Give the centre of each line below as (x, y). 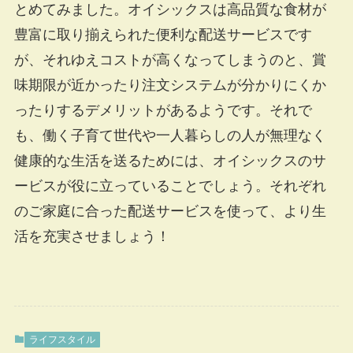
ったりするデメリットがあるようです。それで (163, 111)
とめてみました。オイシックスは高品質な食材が (170, 10)
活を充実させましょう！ (92, 237)
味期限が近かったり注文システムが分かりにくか (170, 85)
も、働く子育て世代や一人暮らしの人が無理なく (170, 136)
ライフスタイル (62, 340)
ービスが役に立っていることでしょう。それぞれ (170, 186)
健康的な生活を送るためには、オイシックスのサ (170, 161)
